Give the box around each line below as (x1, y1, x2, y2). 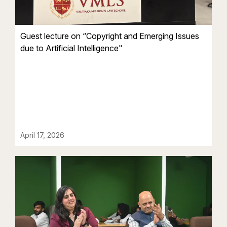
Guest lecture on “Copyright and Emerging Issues (20, 31, 199, 42)
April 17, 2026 (20, 131, 64, 140)
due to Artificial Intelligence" (20, 43, 123, 54)
